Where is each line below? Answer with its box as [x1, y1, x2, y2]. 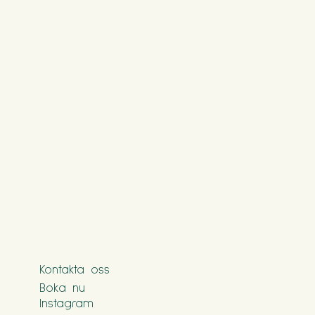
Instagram [39, 295, 94, 310]
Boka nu [39, 279, 85, 295]
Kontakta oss [39, 261, 110, 276]
